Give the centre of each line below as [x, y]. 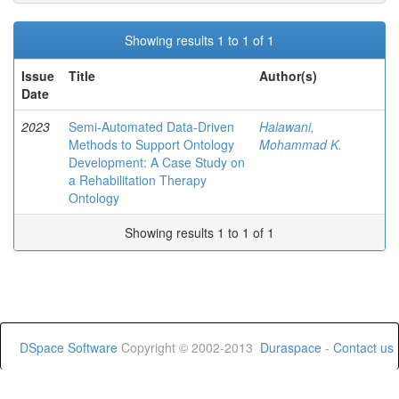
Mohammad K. [301, 144]
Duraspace [291, 347]
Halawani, [287, 126]
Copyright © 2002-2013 [189, 347]
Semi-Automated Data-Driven [151, 126]
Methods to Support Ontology [151, 144]
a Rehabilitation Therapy [138, 180]
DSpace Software [69, 347]
